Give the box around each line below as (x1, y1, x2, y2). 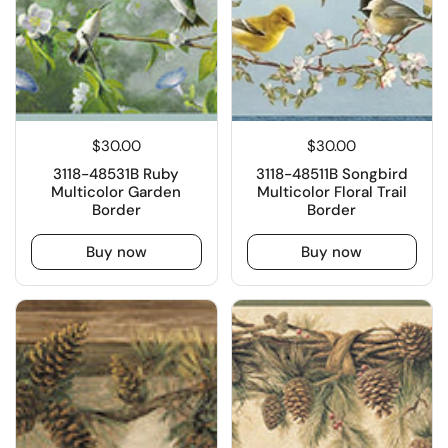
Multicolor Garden (51, 182, 182, 203)
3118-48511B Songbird (255, 164, 408, 185)
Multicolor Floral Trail (256, 182, 407, 203)
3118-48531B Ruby (53, 164, 180, 185)
